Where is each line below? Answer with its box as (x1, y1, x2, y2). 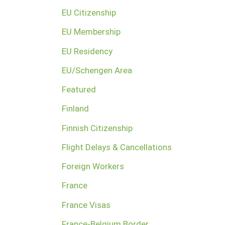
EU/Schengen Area (61, 65, 132, 75)
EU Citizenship (61, 8, 116, 18)
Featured (61, 84, 96, 95)
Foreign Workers (61, 161, 124, 172)
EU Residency (61, 46, 113, 56)
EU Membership (61, 27, 121, 37)
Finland (61, 103, 89, 114)
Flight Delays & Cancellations (61, 142, 172, 152)
